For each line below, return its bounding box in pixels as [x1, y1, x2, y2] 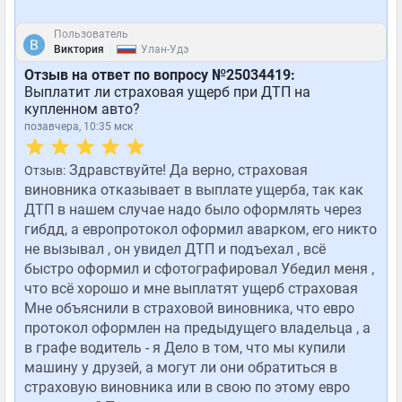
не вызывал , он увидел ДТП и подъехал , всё [24, 240, 326, 258]
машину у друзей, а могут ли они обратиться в [24, 359, 337, 376]
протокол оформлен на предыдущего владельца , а [24, 319, 371, 336]
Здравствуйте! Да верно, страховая [66, 162, 308, 179]
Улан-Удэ [141, 43, 188, 56]
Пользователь [54, 28, 128, 40]
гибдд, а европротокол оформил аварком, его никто [24, 221, 377, 238]
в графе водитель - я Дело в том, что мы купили [24, 339, 345, 356]
